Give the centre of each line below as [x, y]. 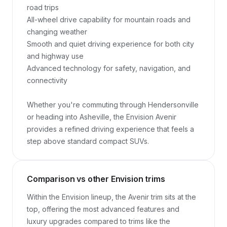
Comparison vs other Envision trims [96, 179]
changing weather [57, 32]
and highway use [55, 56]
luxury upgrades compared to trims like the [99, 221]
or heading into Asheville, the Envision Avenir [102, 117]
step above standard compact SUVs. [88, 141]
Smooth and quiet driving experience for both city [110, 44]
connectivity [47, 80]
